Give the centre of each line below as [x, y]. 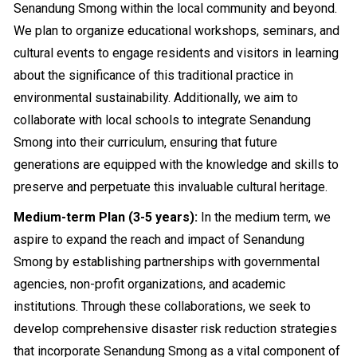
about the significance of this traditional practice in [154, 75]
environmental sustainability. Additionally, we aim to [156, 98]
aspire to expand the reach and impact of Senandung [159, 239]
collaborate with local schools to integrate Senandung [163, 120]
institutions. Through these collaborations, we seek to [163, 306]
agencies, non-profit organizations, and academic [150, 284]
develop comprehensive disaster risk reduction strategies [176, 329]
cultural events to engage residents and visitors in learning [177, 53]
